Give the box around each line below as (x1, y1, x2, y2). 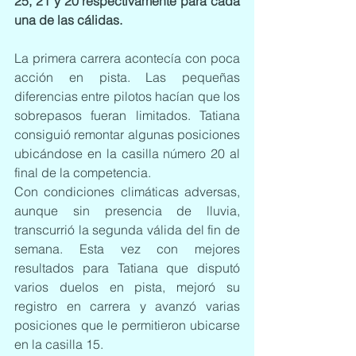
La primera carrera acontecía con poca (14, 50, 240, 66)
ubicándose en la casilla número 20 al (14, 145, 240, 161)
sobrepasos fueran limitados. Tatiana (14, 107, 240, 123)
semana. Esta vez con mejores (14, 241, 240, 257)
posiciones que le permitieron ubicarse (14, 317, 240, 333)
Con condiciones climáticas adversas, (14, 184, 240, 199)
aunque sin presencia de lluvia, (14, 203, 240, 219)
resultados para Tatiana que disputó (14, 260, 240, 276)
